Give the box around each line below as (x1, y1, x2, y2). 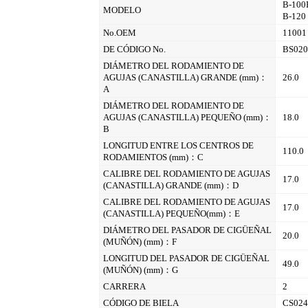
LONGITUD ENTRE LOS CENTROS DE (103, 140, 254, 151)
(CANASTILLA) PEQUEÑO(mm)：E (103, 208, 240, 219)
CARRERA (103, 281, 146, 291)
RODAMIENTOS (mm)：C (103, 152, 203, 162)
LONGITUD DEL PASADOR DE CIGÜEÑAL (103, 253, 269, 263)
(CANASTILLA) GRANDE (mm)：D (103, 180, 239, 190)
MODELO (103, 5, 141, 15)
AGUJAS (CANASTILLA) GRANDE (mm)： (103, 72, 267, 82)
